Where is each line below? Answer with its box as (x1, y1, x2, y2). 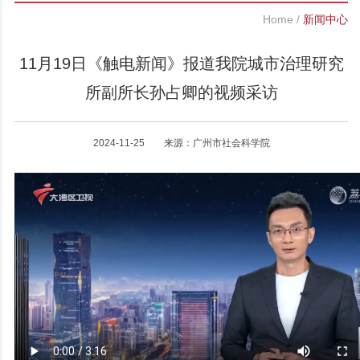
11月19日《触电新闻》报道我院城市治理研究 (18, 55, 344, 72)
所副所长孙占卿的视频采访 (84, 84, 278, 101)
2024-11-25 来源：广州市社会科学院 (92, 137, 270, 149)
